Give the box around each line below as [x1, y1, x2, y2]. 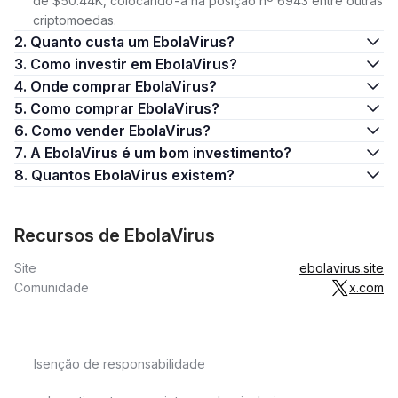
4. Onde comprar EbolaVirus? [30, 77, 217, 95]
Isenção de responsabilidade [34, 356, 205, 371]
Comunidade [14, 280, 89, 295]
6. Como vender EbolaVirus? [31, 122, 211, 139]
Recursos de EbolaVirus [14, 225, 215, 246]
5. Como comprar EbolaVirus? [30, 99, 219, 117]
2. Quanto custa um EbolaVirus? [30, 33, 235, 51]
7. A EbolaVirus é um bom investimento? [30, 144, 291, 162]
